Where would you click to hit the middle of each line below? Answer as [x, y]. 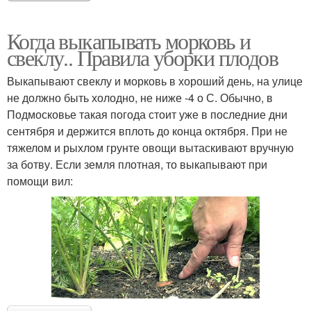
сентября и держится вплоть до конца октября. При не [147, 131]
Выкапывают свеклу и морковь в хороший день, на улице [155, 81]
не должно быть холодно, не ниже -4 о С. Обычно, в [140, 97]
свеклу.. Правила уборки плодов [142, 57]
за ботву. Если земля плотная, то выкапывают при [137, 164]
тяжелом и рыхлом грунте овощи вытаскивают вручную [150, 147]
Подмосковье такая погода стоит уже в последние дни [147, 114]
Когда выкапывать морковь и [129, 40]
